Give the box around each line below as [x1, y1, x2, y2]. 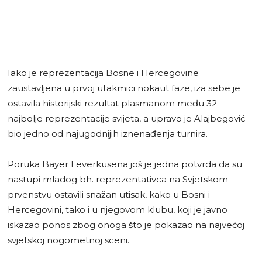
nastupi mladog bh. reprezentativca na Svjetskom [8, 173, 228, 185]
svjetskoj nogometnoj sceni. [8, 234, 129, 246]
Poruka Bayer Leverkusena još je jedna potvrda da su [8, 158, 242, 170]
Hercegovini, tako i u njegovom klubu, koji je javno [8, 204, 227, 215]
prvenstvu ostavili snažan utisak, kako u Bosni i [8, 188, 210, 200]
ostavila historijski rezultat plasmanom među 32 [8, 97, 217, 109]
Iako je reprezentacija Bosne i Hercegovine [8, 67, 199, 78]
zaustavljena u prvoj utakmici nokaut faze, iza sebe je [8, 82, 240, 94]
